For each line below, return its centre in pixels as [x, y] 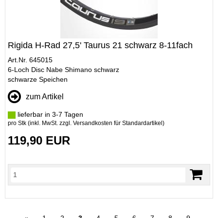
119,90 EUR [39, 140]
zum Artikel [45, 97]
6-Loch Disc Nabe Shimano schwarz [64, 70]
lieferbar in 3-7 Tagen [49, 114]
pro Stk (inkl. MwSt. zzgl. [40, 123]
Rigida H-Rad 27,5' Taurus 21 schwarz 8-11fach [100, 45]
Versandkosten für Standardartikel [118, 123]
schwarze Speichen [38, 79]
